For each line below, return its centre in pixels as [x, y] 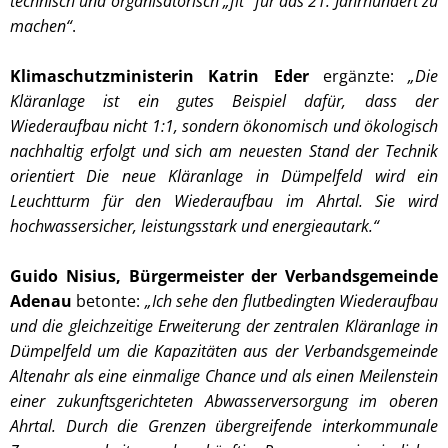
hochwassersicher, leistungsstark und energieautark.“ [194, 225]
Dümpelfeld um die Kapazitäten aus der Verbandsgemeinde [224, 350]
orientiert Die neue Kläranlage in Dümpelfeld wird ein [224, 175]
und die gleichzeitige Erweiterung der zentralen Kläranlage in [224, 325]
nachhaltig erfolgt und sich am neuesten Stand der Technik [224, 150]
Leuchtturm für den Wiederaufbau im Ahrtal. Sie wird [224, 200]
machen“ [41, 25]
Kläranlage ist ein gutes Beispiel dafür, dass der [224, 100]
